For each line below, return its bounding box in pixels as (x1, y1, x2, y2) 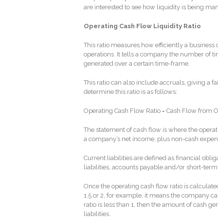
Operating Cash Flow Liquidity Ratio (84, 22, 201, 30)
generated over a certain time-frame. (84, 59, 190, 67)
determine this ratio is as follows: (84, 88, 177, 95)
